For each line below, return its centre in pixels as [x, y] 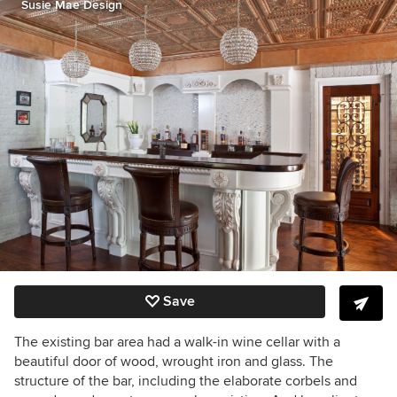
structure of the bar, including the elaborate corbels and [186, 381]
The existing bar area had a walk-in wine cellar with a [177, 343]
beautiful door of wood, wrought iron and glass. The [174, 362]
